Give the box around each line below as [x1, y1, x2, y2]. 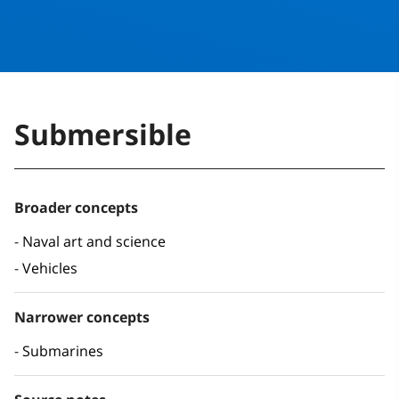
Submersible [14, 115, 191, 154]
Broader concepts [14, 198, 138, 218]
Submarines [22, 341, 103, 362]
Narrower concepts [14, 307, 150, 328]
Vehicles [22, 258, 77, 279]
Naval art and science [22, 232, 166, 252]
